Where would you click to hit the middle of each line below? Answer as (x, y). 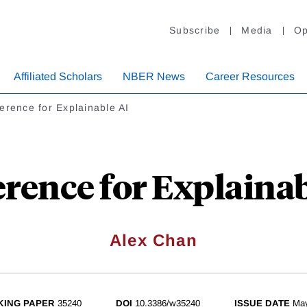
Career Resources (250, 77)
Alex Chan (153, 241)
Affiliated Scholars (58, 77)
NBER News (154, 77)
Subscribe (195, 30)
